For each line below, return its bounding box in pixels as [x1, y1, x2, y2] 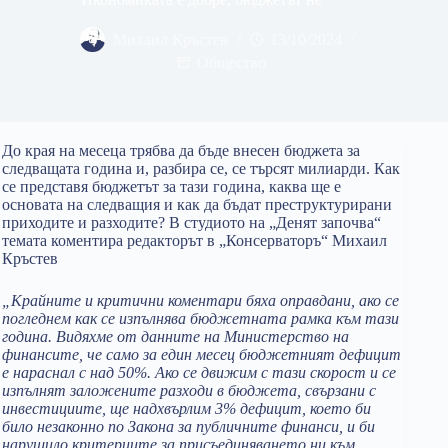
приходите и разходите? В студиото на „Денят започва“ [2, 214, 381, 231]
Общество [197, 54, 267, 71]
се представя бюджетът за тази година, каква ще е [2, 178, 341, 195]
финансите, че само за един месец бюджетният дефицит [2, 346, 401, 363]
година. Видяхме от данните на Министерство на [2, 328, 349, 345]
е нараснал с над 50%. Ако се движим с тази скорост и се [2, 364, 396, 381]
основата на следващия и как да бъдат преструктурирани [2, 196, 392, 213]
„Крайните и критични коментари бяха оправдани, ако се [2, 292, 399, 309]
